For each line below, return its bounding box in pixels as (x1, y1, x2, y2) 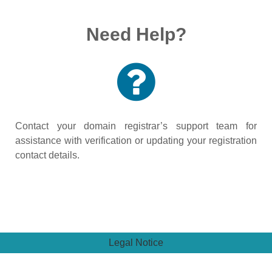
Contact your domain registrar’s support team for (15, 121, 257, 131)
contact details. (15, 150, 80, 160)
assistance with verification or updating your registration (15, 135, 257, 146)
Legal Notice (109, 237, 163, 248)
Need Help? (86, 24, 186, 44)
